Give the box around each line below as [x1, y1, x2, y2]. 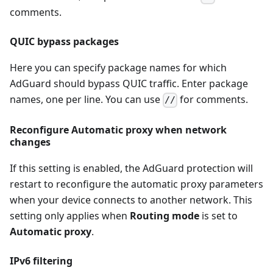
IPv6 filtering [10, 253, 73, 268]
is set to [199, 208, 238, 222]
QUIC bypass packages [10, 35, 119, 49]
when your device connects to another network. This [10, 193, 252, 207]
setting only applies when [10, 208, 130, 222]
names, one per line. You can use [10, 93, 163, 107]
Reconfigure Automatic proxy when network [10, 122, 227, 136]
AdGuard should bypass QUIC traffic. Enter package [10, 77, 248, 91]
